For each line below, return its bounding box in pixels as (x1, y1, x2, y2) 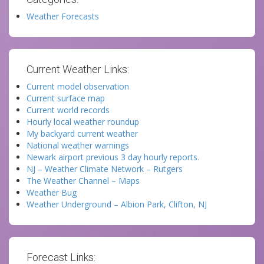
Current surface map (27, 93, 105, 104)
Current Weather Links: (27, 63, 129, 75)
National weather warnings (27, 140, 129, 151)
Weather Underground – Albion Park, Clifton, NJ (27, 199, 207, 210)
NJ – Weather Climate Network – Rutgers (27, 163, 183, 174)
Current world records (27, 104, 110, 115)
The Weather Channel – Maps (27, 175, 140, 186)
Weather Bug (27, 187, 77, 198)
